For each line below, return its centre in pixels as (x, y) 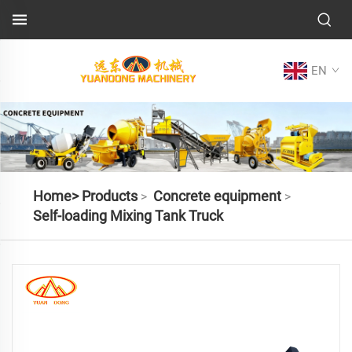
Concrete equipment (217, 196)
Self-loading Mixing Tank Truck (128, 215)
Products (109, 196)
